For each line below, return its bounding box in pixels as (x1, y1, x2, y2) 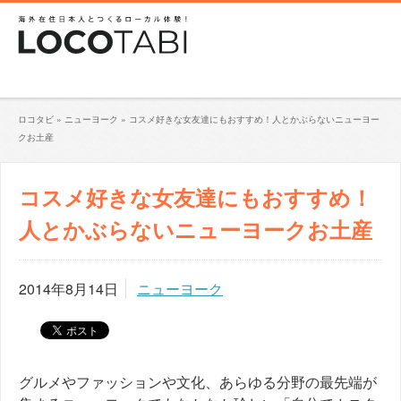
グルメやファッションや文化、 (19, 371, 219, 393)
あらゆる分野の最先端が (219, 371, 377, 393)
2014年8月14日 (19, 278, 118, 300)
